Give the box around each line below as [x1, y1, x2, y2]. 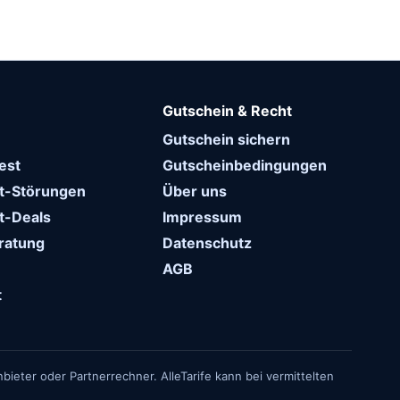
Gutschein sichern [162, 130, 291, 148]
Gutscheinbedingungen [162, 156, 328, 174]
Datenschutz [162, 234, 253, 252]
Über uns [162, 182, 228, 200]
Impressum [162, 208, 243, 226]
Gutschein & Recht [162, 102, 293, 120]
